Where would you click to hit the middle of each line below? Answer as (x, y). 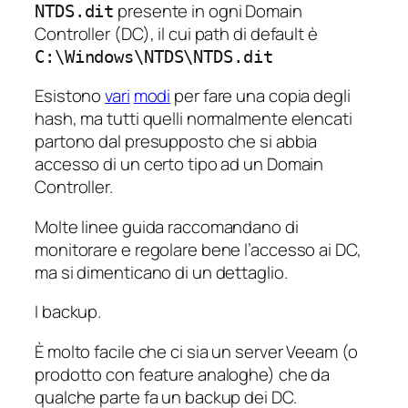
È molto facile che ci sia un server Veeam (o (196, 351)
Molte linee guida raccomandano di (167, 226)
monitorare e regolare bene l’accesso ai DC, (198, 249)
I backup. (68, 312)
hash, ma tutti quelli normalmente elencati (194, 119)
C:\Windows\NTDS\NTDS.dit (154, 56)
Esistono (70, 96)
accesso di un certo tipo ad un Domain (179, 164)
